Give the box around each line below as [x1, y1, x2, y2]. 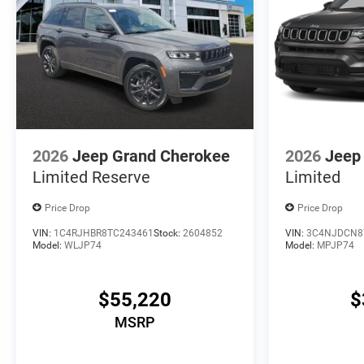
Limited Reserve [32, 167, 150, 188]
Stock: [154, 227, 183, 240]
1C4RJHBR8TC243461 [54, 227, 154, 240]
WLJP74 [64, 240, 102, 252]
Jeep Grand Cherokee [72, 146, 230, 167]
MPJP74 [316, 240, 354, 252]
